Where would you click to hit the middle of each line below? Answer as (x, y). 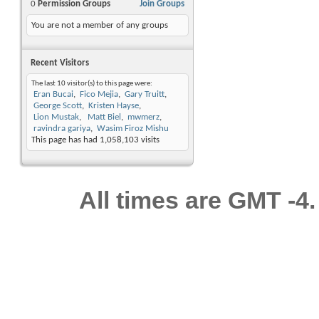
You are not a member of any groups (100, 26)
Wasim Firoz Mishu (133, 129)
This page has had (66, 140)
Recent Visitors (60, 63)
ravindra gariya (62, 129)
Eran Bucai (53, 95)
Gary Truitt (145, 95)
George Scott (58, 106)
